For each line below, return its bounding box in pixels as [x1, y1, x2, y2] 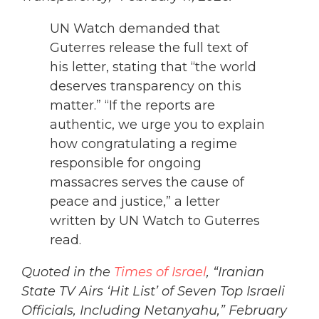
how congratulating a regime [50, 136, 237, 152]
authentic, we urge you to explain [50, 117, 265, 133]
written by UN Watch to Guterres [50, 213, 260, 229]
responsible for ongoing [50, 155, 202, 172]
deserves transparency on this [50, 78, 241, 95]
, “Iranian [206, 264, 264, 281]
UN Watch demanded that [50, 21, 220, 37]
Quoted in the [21, 264, 114, 281]
